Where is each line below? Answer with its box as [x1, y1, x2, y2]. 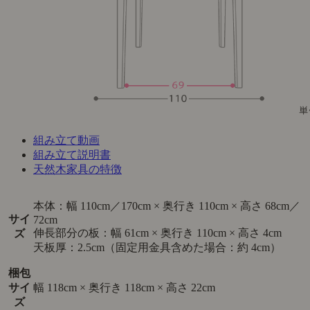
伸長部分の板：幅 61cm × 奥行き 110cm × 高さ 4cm [33, 227, 282, 239]
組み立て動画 [33, 134, 100, 147]
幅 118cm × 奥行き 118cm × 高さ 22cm [33, 282, 215, 294]
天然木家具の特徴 [33, 163, 122, 176]
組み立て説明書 [33, 149, 111, 161]
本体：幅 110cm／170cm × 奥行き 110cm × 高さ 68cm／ [33, 200, 300, 212]
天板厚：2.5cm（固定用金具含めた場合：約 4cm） [33, 241, 281, 254]
